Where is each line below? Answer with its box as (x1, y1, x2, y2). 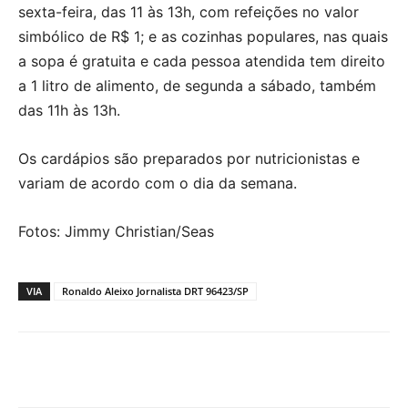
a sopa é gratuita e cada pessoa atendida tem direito (18, 51, 385, 70)
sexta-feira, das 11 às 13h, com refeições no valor (18, 2, 359, 21)
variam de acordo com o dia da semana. (18, 173, 297, 192)
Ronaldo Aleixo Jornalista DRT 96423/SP (62, 283, 249, 298)
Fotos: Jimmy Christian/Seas (18, 221, 214, 240)
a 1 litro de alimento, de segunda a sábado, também (18, 76, 376, 95)
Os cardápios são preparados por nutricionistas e (18, 148, 360, 168)
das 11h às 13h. (18, 100, 120, 119)
